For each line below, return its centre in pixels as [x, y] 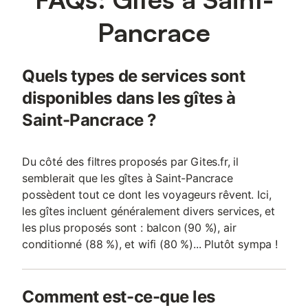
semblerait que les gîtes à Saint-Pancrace [128, 178]
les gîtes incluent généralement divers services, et [149, 211]
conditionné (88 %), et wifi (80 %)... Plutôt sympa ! [150, 244]
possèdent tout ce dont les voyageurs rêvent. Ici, [147, 195]
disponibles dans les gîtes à [129, 98]
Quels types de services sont [134, 76]
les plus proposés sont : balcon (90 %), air [129, 228]
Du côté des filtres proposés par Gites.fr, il [131, 162]
